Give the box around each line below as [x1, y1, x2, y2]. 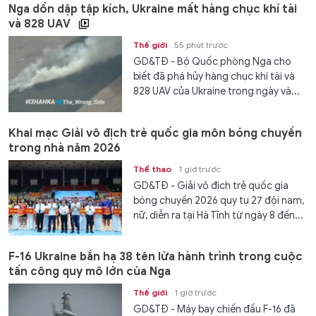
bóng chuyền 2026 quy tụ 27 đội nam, [133, 194, 305, 207]
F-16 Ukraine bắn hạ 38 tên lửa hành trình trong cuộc [8, 250, 303, 265]
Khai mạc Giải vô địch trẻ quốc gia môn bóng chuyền [8, 126, 302, 140]
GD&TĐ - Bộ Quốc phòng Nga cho [133, 56, 292, 68]
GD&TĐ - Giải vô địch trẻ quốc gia [133, 179, 289, 192]
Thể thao [133, 163, 172, 174]
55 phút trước [174, 39, 229, 51]
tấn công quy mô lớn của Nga [8, 265, 171, 279]
